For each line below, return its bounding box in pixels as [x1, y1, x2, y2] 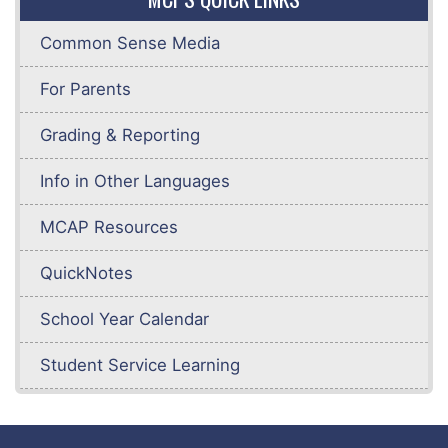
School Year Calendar [40, 309, 209, 330]
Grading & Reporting [40, 125, 200, 146]
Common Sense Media [40, 33, 220, 54]
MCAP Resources [40, 217, 178, 238]
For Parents [40, 79, 131, 100]
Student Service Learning [40, 355, 240, 376]
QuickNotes [40, 263, 133, 284]
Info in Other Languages [40, 171, 230, 192]
